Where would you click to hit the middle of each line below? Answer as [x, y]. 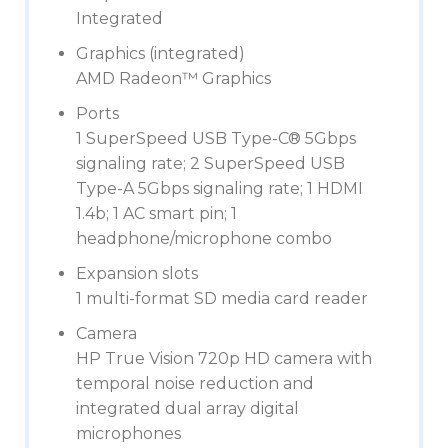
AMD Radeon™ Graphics [173, 78]
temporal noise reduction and [195, 383]
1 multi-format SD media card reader [222, 298]
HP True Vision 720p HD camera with [224, 358]
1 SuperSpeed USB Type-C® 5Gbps [216, 138]
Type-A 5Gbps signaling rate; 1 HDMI [219, 188]
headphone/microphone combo [204, 238]
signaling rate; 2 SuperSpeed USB [210, 163]
